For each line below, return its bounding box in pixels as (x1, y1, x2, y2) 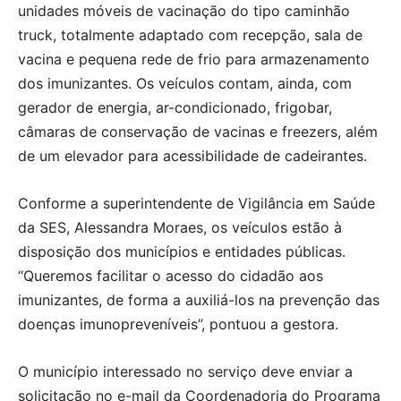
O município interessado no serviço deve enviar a (18, 363, 353, 381)
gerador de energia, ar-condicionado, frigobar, (18, 98, 332, 117)
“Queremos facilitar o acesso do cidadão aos (18, 267, 323, 286)
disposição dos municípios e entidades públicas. (18, 243, 346, 261)
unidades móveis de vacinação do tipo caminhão (18, 2, 350, 21)
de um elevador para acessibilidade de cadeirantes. (18, 147, 367, 166)
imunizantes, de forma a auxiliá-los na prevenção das (18, 291, 380, 310)
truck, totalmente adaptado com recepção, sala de (18, 26, 363, 45)
